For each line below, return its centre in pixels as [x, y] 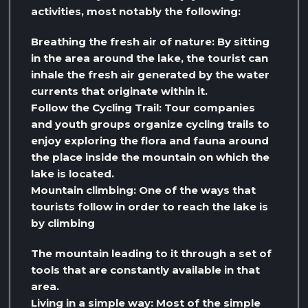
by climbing [63, 223]
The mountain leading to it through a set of [151, 253]
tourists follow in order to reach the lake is [150, 206]
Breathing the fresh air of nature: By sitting [150, 41]
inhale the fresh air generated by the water [150, 74]
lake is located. [73, 173]
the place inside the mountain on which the [150, 157]
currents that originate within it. [119, 91]
